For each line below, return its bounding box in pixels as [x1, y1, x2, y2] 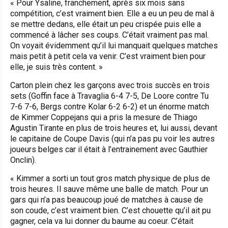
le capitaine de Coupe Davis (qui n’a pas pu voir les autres [10, 133, 215, 144]
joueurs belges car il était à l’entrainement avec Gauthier [10, 144, 208, 154]
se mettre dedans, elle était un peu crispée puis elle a [10, 19, 201, 29]
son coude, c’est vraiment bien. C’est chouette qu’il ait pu [10, 205, 211, 215]
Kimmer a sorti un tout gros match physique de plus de [16, 173, 210, 183]
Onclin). [10, 155, 36, 165]
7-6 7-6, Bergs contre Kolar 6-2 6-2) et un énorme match [10, 101, 209, 111]
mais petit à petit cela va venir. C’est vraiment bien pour [10, 51, 206, 61]
